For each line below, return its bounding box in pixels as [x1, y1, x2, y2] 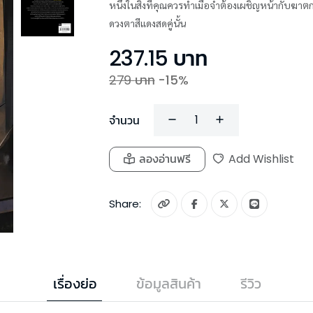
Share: [109, 196, 150, 211]
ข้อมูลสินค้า [136, 274, 201, 294]
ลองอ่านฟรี [139, 150, 191, 167]
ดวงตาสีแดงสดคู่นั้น [109, 16, 186, 29]
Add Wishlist [228, 150, 294, 167]
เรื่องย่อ [53, 274, 97, 294]
